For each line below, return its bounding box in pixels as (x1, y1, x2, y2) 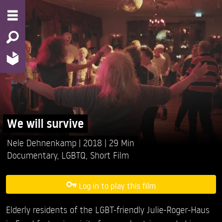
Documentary (7, 149, 57, 161)
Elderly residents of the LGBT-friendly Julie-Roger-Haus (6, 204, 210, 216)
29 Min (109, 136, 134, 148)
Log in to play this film (78, 180, 156, 191)
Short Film (90, 149, 129, 161)
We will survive (7, 115, 84, 132)
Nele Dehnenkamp (7, 136, 79, 148)
